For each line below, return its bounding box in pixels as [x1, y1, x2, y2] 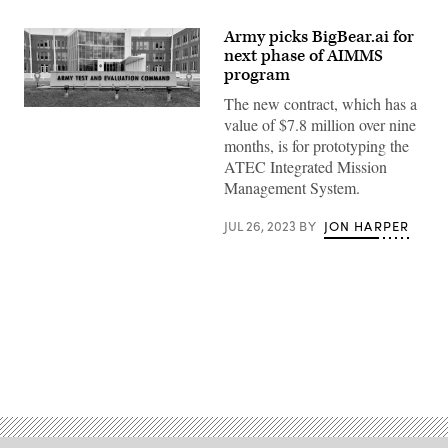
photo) [23, 118, 63, 137]
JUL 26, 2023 [224, 217, 299, 235]
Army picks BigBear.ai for [224, 26, 414, 48]
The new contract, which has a [224, 93, 417, 114]
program [224, 64, 290, 86]
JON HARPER [323, 217, 410, 235]
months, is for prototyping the [224, 135, 409, 156]
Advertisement [222, 347, 314, 369]
